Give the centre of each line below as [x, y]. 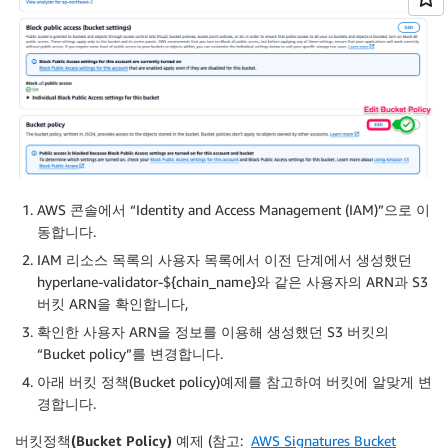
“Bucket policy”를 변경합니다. [130, 353]
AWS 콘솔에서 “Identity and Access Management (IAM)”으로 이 [233, 209]
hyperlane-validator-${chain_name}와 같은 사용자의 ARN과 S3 [232, 281]
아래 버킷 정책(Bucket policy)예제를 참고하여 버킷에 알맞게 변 [234, 381]
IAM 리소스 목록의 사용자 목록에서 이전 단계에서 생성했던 [226, 259]
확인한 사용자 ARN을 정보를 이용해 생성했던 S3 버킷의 [213, 331]
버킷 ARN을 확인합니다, [112, 303]
